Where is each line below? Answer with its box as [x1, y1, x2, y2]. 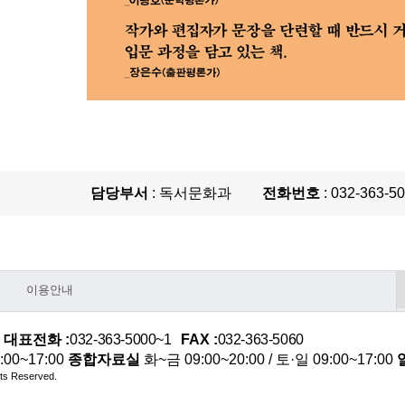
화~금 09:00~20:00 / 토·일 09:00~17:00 [140, 352, 397, 367]
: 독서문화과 [151, 185, 231, 201]
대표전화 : [4, 332, 71, 347]
